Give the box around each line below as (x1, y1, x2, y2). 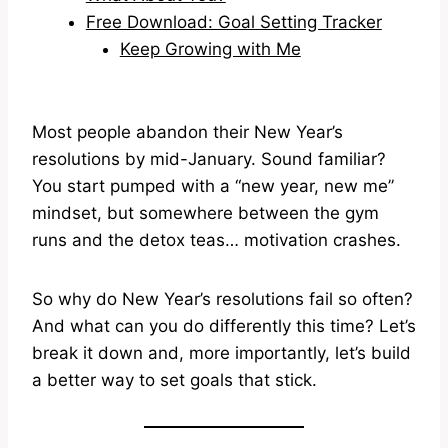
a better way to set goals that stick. (32, 369, 317, 390)
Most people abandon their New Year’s (32, 121, 343, 142)
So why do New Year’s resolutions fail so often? (32, 288, 413, 309)
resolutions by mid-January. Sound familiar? (32, 148, 386, 169)
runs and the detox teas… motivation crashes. (32, 229, 401, 250)
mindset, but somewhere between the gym (32, 202, 379, 223)
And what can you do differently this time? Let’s (32, 315, 416, 336)
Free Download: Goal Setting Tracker (85, 11, 382, 32)
